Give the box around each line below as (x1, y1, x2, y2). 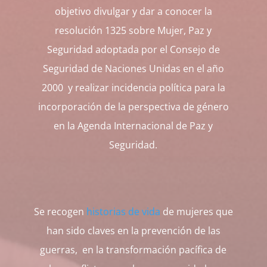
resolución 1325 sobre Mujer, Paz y (55, 23, 212, 37)
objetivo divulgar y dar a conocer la (54, 4, 212, 18)
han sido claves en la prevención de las (46, 223, 221, 237)
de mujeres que (160, 204, 233, 218)
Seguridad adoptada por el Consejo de (46, 42, 220, 56)
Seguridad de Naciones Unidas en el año (42, 61, 224, 75)
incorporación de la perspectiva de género (38, 100, 229, 113)
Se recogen (33, 204, 86, 218)
